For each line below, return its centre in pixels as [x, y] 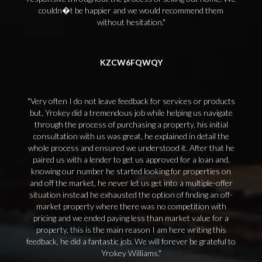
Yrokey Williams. [130, 253]
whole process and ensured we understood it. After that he [131, 148]
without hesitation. [130, 22]
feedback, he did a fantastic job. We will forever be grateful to [131, 241]
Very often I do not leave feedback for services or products [132, 101]
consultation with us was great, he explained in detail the [131, 136]
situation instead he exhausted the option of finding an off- [131, 194]
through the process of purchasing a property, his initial [131, 124]
